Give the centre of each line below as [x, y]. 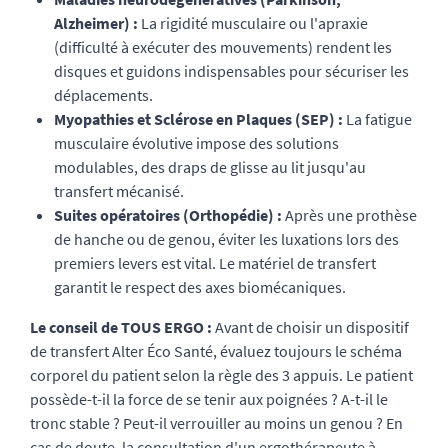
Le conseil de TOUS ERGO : [121, 327]
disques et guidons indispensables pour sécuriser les [231, 71]
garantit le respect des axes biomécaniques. [200, 287]
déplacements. [103, 95]
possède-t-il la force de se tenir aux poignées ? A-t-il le [209, 399]
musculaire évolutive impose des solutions [196, 143]
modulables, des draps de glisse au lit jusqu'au [210, 167]
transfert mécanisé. [119, 191]
